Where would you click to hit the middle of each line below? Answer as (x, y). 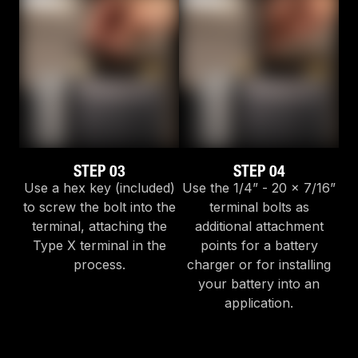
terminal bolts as (259, 207)
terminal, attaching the (99, 227)
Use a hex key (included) (99, 188)
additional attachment (259, 227)
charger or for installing (259, 265)
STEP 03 (99, 171)
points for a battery (259, 246)
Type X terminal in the (99, 246)
